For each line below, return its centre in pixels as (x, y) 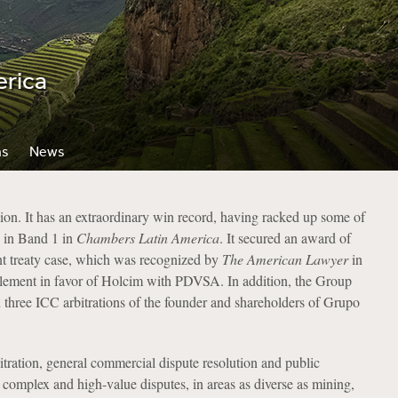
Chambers (105, 238)
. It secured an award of (285, 238)
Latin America (179, 238)
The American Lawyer (285, 259)
